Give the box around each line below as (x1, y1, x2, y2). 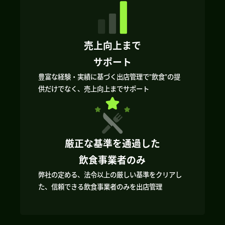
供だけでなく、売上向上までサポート (38, 85, 150, 93)
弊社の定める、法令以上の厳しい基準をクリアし (38, 170, 182, 179)
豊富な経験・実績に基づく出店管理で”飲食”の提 (38, 73, 181, 81)
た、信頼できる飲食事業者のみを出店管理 (38, 182, 163, 191)
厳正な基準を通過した (64, 137, 160, 150)
